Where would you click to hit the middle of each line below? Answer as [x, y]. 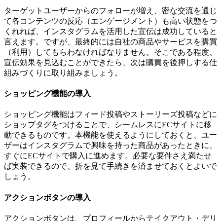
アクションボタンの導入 [47, 197]
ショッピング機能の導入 [47, 93]
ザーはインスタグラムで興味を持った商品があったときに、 [110, 146]
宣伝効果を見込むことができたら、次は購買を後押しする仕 [110, 62]
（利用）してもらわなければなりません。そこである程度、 [110, 52]
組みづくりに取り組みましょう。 [63, 73]
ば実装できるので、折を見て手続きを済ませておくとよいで [110, 166]
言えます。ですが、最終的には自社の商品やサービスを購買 [110, 41]
